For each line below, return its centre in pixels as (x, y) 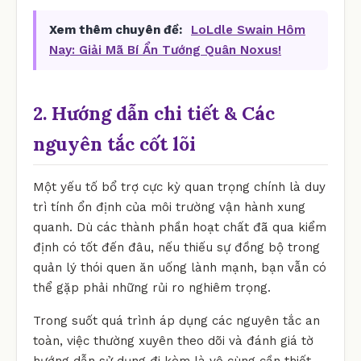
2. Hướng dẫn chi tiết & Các (154, 113)
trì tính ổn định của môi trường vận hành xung (169, 207)
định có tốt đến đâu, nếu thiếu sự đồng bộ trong (176, 247)
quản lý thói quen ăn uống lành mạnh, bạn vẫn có (180, 267)
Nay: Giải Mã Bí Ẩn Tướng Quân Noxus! (165, 50)
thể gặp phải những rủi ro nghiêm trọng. (152, 287)
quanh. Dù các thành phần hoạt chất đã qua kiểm (180, 227)
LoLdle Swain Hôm (248, 29)
